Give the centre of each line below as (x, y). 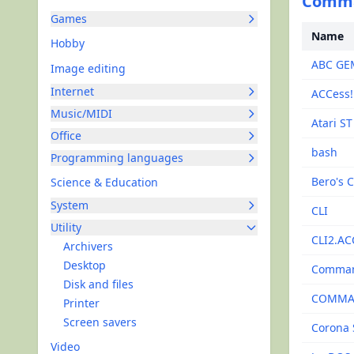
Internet (72, 91)
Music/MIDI (81, 113)
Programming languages (117, 158)
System (70, 205)
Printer (81, 303)
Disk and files (98, 284)
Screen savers (100, 322)
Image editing (88, 68)
